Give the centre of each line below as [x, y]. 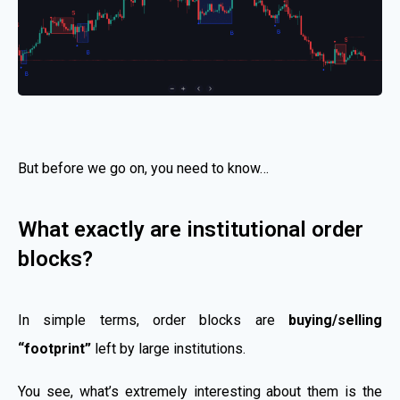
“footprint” [54, 348]
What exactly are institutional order [191, 229]
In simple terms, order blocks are [153, 320]
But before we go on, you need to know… [143, 168]
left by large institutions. [168, 348]
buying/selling [335, 320]
